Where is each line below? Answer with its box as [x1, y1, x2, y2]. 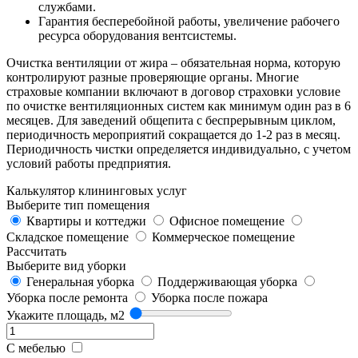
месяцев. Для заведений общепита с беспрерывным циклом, [6, 113, 336, 127]
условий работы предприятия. [6, 156, 171, 170]
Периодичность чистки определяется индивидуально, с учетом [6, 141, 351, 156]
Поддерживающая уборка [157, 274, 300, 288]
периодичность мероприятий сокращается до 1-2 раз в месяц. [6, 127, 340, 141]
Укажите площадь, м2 [6, 308, 125, 322]
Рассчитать [6, 244, 66, 258]
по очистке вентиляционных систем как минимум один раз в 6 [6, 98, 351, 113]
